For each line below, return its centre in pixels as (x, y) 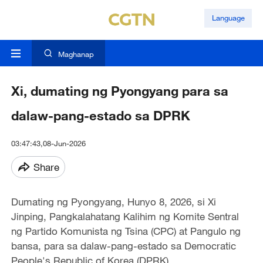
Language (228, 18)
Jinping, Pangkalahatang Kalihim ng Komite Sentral (125, 217)
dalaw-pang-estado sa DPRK (100, 116)
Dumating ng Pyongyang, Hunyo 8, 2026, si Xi (113, 202)
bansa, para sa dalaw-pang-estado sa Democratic (123, 246)
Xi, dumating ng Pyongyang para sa (119, 91)
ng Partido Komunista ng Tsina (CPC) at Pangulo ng (126, 231)
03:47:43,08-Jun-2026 (48, 144)
